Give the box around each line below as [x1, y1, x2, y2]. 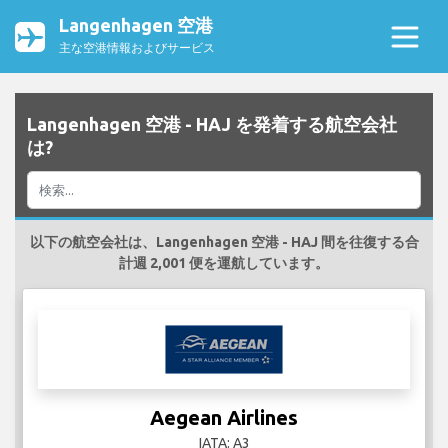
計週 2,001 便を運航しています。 [119, 255, 329, 272]
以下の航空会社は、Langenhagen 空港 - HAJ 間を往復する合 [29, 234, 419, 251]
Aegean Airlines [150, 406, 298, 430]
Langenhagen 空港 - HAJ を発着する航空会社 [27, 114, 397, 135]
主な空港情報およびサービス [59, 41, 215, 54]
